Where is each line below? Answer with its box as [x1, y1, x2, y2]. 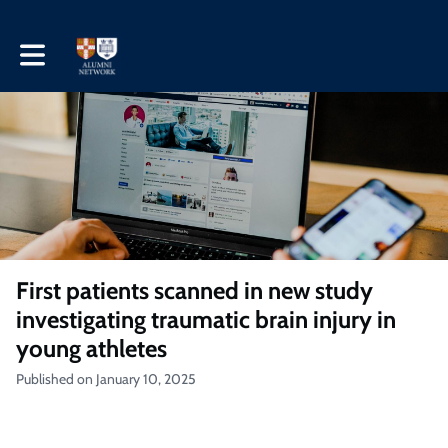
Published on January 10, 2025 [16, 370, 196, 388]
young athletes [16, 334, 167, 363]
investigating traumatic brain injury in [16, 305, 396, 334]
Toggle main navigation [19, 38, 156, 57]
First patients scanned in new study [16, 276, 373, 305]
